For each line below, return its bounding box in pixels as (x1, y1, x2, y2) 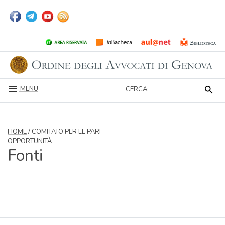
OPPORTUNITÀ (8, 136, 52, 146)
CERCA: (125, 84, 149, 94)
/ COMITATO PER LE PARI (27, 127, 101, 136)
